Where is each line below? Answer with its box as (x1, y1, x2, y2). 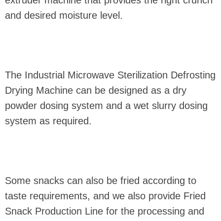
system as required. (5, 115, 95, 126)
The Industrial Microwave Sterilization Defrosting (5, 69, 216, 80)
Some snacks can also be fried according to (5, 175, 196, 186)
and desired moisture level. (5, 9, 126, 21)
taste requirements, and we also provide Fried (5, 190, 206, 201)
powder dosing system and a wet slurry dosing (5, 100, 208, 111)
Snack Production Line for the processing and (5, 205, 204, 217)
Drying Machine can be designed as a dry (5, 84, 186, 96)
